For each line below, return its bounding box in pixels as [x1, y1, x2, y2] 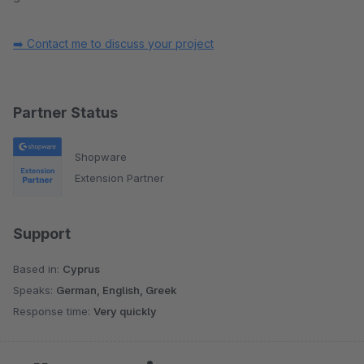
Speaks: [13, 284, 56, 297]
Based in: [13, 262, 63, 276]
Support [13, 225, 71, 243]
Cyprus [63, 262, 100, 276]
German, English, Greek [56, 284, 176, 297]
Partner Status [13, 104, 118, 121]
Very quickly [93, 305, 157, 318]
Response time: [13, 305, 93, 318]
